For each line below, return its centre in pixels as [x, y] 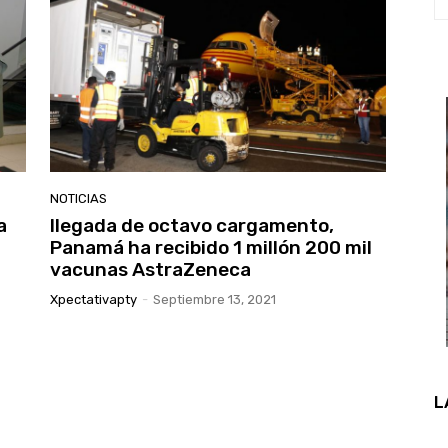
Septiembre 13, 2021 [214, 300]
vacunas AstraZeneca [150, 270]
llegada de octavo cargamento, [192, 226]
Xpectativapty [93, 300]
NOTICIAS [78, 199]
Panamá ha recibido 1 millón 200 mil [211, 248]
